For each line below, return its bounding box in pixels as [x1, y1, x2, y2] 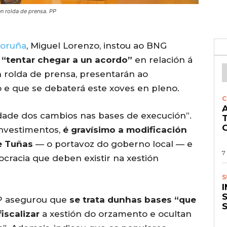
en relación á [135, 55, 193, 65]
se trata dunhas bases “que [69, 195, 196, 205]
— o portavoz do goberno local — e [33, 139, 193, 149]
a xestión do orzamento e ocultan [40, 209, 192, 219]
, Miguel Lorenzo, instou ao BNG [26, 41, 167, 51]
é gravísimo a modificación [63, 125, 187, 135]
